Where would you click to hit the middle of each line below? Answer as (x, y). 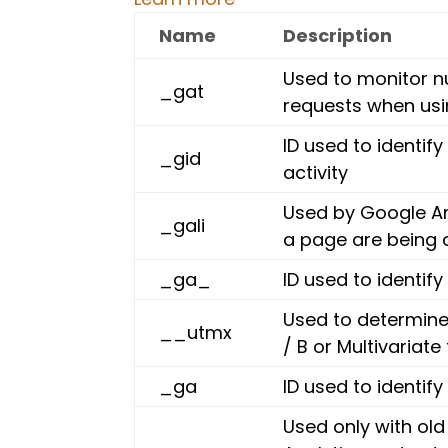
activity (316, 172)
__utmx (196, 332)
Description (338, 35)
